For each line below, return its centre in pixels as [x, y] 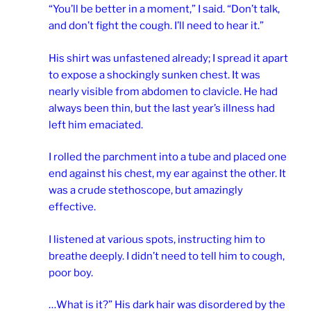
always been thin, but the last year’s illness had [162, 108]
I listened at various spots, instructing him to [157, 239]
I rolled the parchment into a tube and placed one [168, 157]
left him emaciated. [96, 125]
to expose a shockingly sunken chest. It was [154, 75]
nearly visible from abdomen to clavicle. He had [163, 91]
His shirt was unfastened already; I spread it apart [168, 58]
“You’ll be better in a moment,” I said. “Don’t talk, [164, 9]
